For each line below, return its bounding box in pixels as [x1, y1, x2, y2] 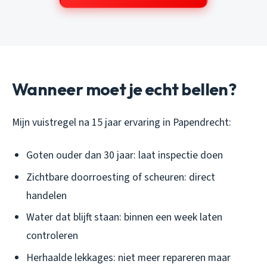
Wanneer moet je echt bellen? [12, 79, 237, 100]
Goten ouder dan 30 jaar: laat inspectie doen [26, 148, 223, 163]
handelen [26, 188, 67, 203]
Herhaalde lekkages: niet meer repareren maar [26, 250, 231, 265]
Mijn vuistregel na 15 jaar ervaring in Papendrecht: [12, 115, 231, 131]
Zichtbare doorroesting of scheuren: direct [26, 169, 215, 185]
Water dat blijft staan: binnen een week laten [26, 210, 222, 225]
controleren [26, 228, 78, 244]
